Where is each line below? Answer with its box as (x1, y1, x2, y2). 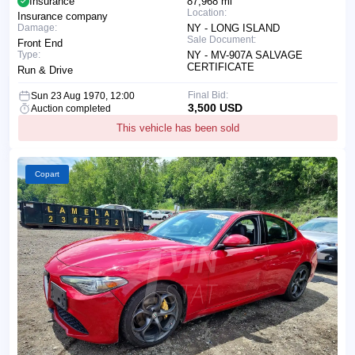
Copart (35, 170, 59, 179)
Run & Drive (17, 64, 73, 77)
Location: (187, 7, 227, 19)
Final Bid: (187, 90, 228, 101)
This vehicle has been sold (116, 122, 239, 135)
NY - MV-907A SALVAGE (187, 49, 303, 62)
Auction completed (31, 103, 111, 115)
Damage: (17, 22, 57, 34)
